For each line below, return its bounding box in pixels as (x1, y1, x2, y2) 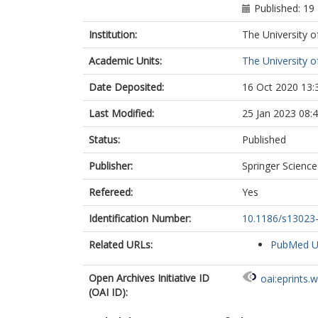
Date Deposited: (89, 80, 164, 94)
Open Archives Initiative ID (89, 271, 209, 285)
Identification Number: (89, 212, 191, 225)
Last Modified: (89, 106, 154, 120)
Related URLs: (89, 238, 153, 251)
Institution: (89, 28, 137, 41)
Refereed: (89, 185, 133, 199)
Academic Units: (89, 54, 162, 67)
